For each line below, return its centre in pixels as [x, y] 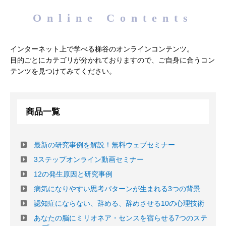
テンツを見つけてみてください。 [63, 71]
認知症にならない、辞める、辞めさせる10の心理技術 [119, 204]
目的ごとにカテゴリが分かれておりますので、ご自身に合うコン [112, 60]
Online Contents [113, 18]
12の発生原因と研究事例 [73, 174]
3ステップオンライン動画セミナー [89, 160]
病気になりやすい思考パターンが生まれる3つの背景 [117, 189]
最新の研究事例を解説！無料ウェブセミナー [104, 145]
